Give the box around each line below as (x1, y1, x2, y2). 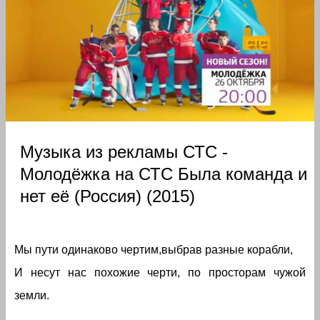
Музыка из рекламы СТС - (20, 142, 228, 162)
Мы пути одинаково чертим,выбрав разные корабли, (14, 244, 293, 256)
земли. (14, 289, 49, 302)
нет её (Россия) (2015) (20, 186, 195, 206)
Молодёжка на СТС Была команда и (20, 164, 307, 184)
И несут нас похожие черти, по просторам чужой (14, 266, 306, 279)
